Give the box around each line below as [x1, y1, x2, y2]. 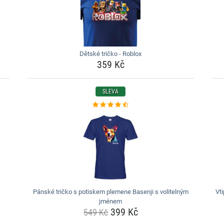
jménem [99, 197, 122, 205]
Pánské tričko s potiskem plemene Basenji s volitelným [32, 188, 188, 195]
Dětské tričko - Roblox [79, 50, 142, 57]
